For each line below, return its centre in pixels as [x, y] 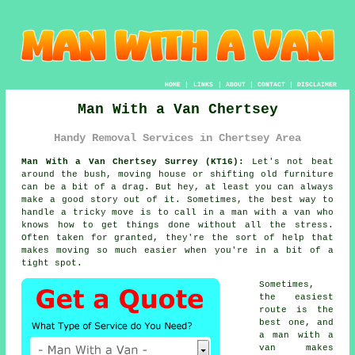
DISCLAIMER [317, 84]
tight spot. [52, 263]
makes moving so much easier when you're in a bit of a [177, 251]
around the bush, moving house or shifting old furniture [177, 175]
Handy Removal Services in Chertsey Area [177, 137]
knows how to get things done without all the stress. [177, 225]
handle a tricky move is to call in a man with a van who [177, 213]
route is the [296, 310]
